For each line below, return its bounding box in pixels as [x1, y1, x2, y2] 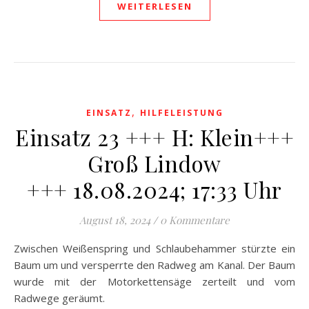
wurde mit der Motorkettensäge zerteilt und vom [14, 275, 295, 288]
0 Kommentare [160, 213, 230, 227]
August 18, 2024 [79, 213, 150, 227]
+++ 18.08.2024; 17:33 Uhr [27, 175, 282, 204]
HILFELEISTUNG [139, 107, 223, 119]
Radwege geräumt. [14, 291, 105, 305]
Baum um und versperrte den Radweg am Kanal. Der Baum [14, 258, 295, 272]
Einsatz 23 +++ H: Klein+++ [15, 122, 294, 152]
